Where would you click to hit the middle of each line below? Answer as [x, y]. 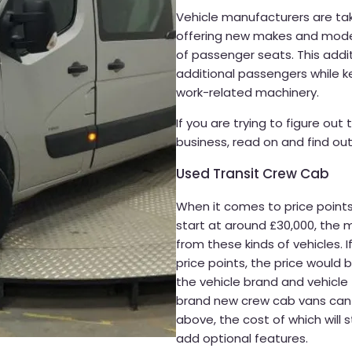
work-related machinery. [247, 92]
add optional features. [242, 338]
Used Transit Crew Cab [253, 173]
